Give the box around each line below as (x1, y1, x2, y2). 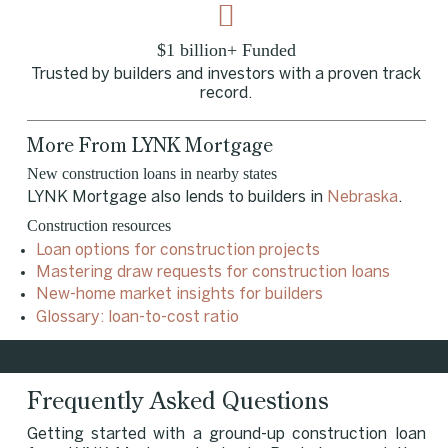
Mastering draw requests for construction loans (35, 265, 390, 281)
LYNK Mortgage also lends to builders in (26, 190, 327, 206)
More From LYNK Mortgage (26, 132, 273, 157)
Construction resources (26, 217, 171, 235)
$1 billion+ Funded (156, 40, 296, 61)
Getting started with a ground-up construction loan (26, 427, 426, 443)
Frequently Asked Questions (26, 383, 329, 415)
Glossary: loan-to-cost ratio (35, 309, 239, 325)
